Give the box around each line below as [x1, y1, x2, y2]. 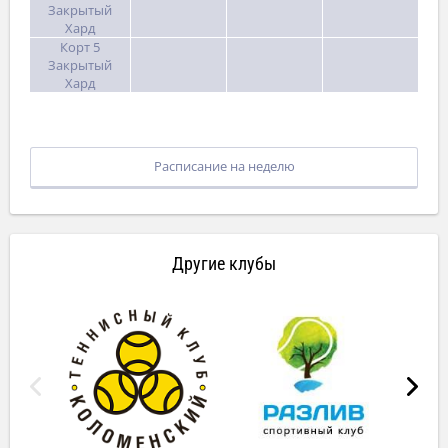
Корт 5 [60, 38, 100, 56]
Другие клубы [172, 253, 276, 274]
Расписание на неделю [153, 157, 295, 175]
